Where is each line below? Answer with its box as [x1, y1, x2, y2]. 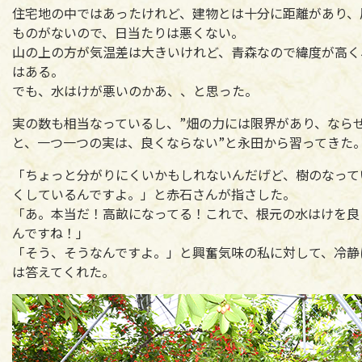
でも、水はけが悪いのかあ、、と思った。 [12, 80, 258, 100]
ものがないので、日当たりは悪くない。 [12, 22, 244, 42]
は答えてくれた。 [12, 261, 115, 281]
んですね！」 [12, 222, 89, 242]
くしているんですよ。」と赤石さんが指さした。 [12, 183, 296, 204]
